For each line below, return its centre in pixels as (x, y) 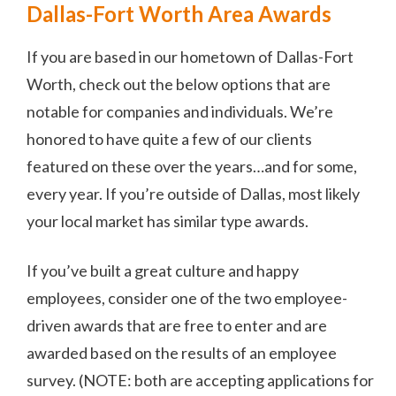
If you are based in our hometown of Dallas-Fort (190, 56)
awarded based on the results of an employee (182, 352)
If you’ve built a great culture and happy (163, 270)
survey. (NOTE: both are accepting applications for (200, 380)
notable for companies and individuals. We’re (180, 111)
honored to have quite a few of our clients (169, 138)
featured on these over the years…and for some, (192, 166)
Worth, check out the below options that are (179, 84)
